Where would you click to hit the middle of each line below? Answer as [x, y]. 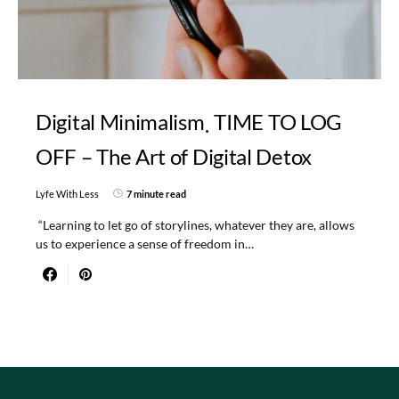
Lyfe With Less [67, 193]
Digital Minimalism [120, 121]
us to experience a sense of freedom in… [145, 243]
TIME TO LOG [278, 121]
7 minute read [156, 193]
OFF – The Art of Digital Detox [174, 156]
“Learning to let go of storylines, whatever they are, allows [195, 224]
